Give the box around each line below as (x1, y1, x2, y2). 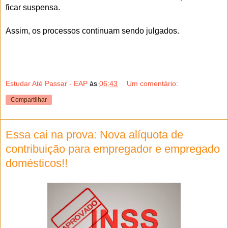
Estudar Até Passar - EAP (6, 79, 88, 88)
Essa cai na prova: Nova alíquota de (6, 128, 183, 141)
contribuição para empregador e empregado (6, 142, 220, 156)
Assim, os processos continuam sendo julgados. (6, 26, 179, 35)
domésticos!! (6, 157, 68, 170)
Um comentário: (127, 79, 179, 88)
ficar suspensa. (6, 3, 60, 12)
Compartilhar (11, 96, 47, 104)
